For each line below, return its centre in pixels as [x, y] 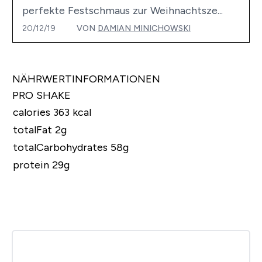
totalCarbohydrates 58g [70, 147]
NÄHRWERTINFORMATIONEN [86, 79]
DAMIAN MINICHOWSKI [144, 28]
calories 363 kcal [52, 112]
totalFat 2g [39, 130]
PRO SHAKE [41, 95]
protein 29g [41, 165]
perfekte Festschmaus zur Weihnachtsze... [122, 10]
